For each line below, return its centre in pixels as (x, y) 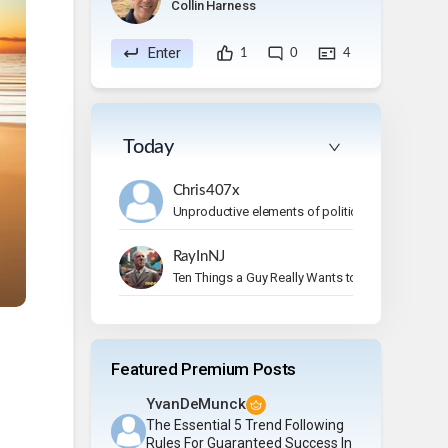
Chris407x (206, 190)
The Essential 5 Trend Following (245, 424)
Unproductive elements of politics (268, 211)
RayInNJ (198, 256)
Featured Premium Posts (203, 368)
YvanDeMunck (196, 403)
